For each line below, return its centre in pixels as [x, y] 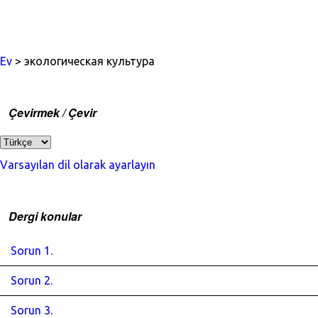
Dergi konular [45, 216]
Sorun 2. [32, 280]
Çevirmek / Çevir [53, 113]
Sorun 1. [32, 251]
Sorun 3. [32, 310]
